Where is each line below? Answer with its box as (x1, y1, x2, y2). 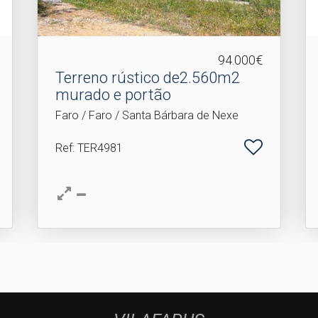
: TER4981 (72, 141, 123, 155)
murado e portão (55, 85, 171, 104)
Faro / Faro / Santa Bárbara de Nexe (55, 108, 238, 122)
